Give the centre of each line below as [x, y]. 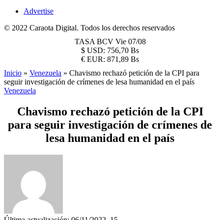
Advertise [39, 11]
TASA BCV [95, 41]
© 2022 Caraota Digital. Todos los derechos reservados [89, 28]
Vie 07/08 [130, 41]
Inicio [13, 73]
